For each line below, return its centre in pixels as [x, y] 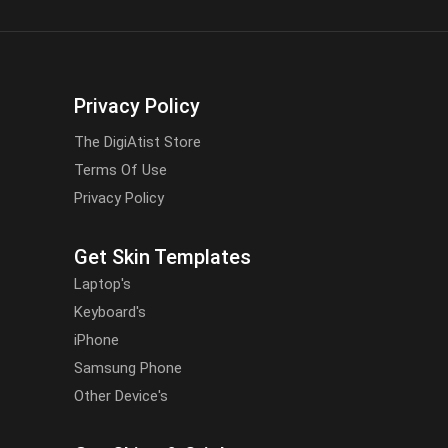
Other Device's [121, 396]
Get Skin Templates [162, 257]
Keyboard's [110, 312]
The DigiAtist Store [137, 142]
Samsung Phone [128, 368]
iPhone [96, 340]
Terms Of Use [120, 170]
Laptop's [102, 284]
